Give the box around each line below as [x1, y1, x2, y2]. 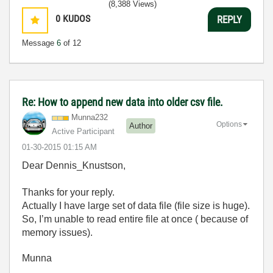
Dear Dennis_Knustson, [22, 160, 126, 171]
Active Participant [52, 127, 115, 136]
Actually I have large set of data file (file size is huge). [22, 200, 250, 211]
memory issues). [22, 227, 93, 238]
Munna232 [71, 113, 108, 122]
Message [22, 38, 57, 48]
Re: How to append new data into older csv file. [22, 96, 223, 109]
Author [129, 121, 152, 130]
